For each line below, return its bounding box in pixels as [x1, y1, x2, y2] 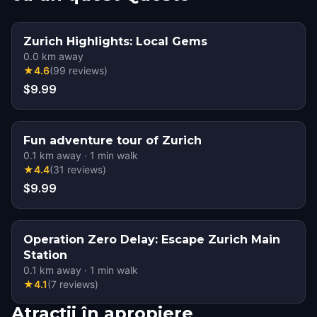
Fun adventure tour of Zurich [23, 134, 202, 147]
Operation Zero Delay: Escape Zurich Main [23, 233, 280, 246]
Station [23, 248, 67, 262]
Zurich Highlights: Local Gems [23, 35, 207, 48]
